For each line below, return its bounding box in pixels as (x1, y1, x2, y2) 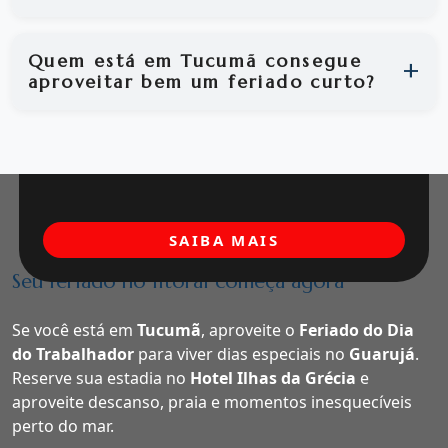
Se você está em (12, 319, 137, 342)
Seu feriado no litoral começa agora (12, 269, 344, 295)
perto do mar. (12, 415, 114, 438)
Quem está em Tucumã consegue (28, 49, 363, 72)
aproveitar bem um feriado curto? (28, 70, 376, 93)
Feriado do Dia (299, 319, 414, 342)
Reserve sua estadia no (12, 367, 190, 390)
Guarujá (349, 343, 415, 366)
